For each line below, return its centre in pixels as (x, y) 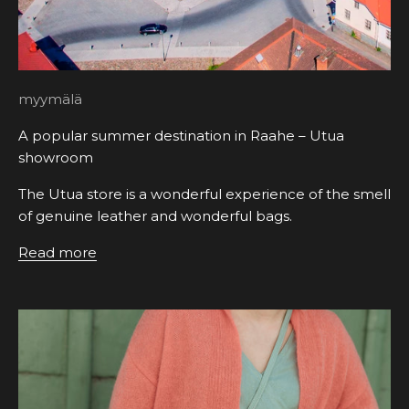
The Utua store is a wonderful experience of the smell (204, 194)
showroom (56, 158)
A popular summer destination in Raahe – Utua (181, 136)
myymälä (50, 100)
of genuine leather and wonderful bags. (155, 216)
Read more (58, 253)
